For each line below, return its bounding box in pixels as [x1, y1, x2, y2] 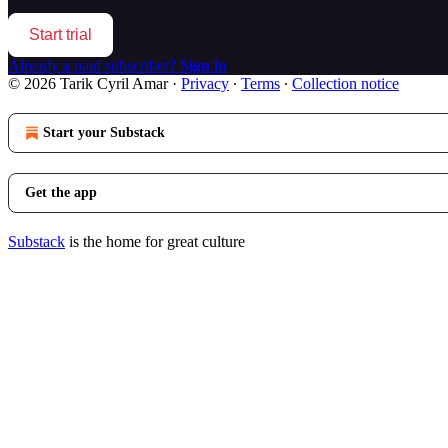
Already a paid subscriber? [8, 56, 180, 74]
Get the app [25, 184, 97, 200]
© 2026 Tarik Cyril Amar [8, 74, 168, 92]
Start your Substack [43, 124, 165, 140]
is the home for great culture [65, 232, 245, 250]
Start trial [29, 25, 92, 43]
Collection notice [292, 74, 399, 92]
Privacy [181, 74, 229, 92]
